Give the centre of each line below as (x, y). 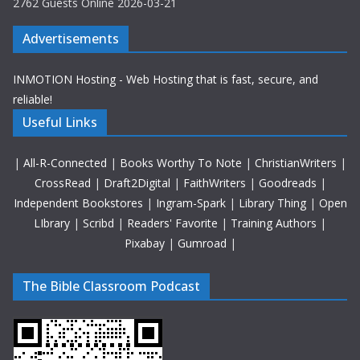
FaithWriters (216, 182)
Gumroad (203, 243)
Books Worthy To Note (182, 162)
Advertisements (71, 38)
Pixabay (146, 243)
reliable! (33, 99)
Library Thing (274, 202)
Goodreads (289, 182)
